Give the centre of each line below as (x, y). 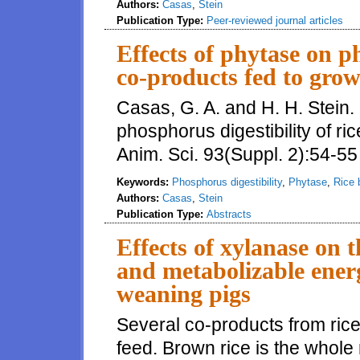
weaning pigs (184, 294)
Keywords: (144, 182)
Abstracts (229, 214)
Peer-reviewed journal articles (275, 20)
